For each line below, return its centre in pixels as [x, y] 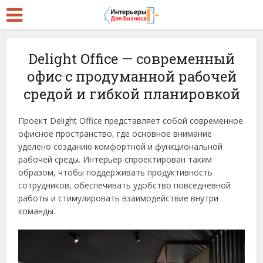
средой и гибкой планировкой [131, 94]
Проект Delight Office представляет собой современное [131, 121]
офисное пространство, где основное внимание [115, 134]
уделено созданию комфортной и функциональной [121, 146]
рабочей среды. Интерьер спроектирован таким [115, 159]
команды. [37, 211]
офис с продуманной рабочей [131, 76]
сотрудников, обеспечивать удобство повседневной [125, 185]
